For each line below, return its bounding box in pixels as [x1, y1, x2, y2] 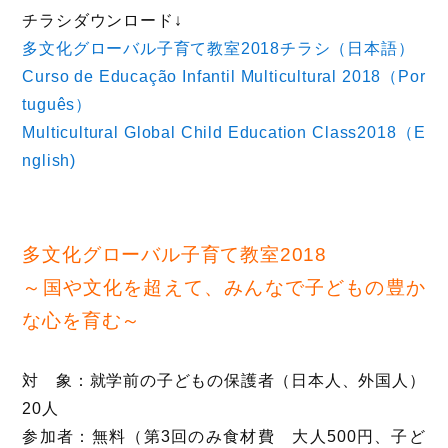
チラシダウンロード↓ [22, 12, 183, 30]
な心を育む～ [22, 310, 142, 332]
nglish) [22, 152, 77, 170]
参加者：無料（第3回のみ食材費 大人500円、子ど [22, 428, 426, 446]
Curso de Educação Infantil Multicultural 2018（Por [22, 68, 426, 86]
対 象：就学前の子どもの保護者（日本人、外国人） [22, 372, 426, 390]
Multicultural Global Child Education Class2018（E [22, 124, 426, 142]
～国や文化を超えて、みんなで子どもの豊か [22, 277, 426, 299]
